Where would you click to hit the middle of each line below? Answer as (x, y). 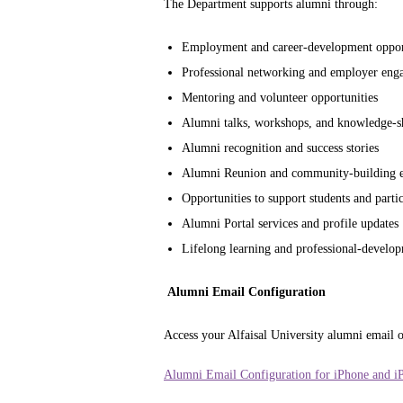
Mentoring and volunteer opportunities (280, 98)
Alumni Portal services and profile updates (290, 224)
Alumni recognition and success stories (280, 148)
